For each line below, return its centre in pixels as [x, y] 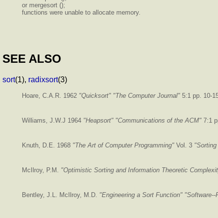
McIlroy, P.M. [41, 170]
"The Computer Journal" [146, 95]
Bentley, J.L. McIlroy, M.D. [61, 195]
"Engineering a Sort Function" [141, 195]
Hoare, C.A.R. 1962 [50, 95]
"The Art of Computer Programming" [123, 145]
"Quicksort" [95, 95]
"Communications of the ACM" [158, 120]
